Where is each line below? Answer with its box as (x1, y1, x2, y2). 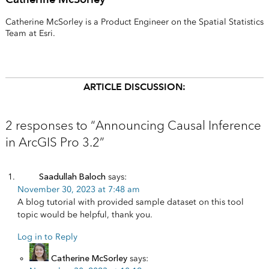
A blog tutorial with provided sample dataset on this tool (17, 197, 244, 208)
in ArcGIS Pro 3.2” (5, 134, 104, 151)
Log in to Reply (17, 232, 77, 243)
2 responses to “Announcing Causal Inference (5, 118, 261, 134)
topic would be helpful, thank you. (17, 210, 153, 220)
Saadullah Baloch (38, 172, 106, 183)
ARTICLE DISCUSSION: (83, 81, 186, 93)
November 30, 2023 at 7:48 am (17, 184, 140, 195)
